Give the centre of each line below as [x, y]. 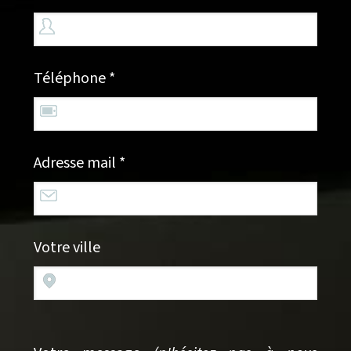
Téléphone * [74, 79]
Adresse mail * [79, 163]
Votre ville [67, 248]
